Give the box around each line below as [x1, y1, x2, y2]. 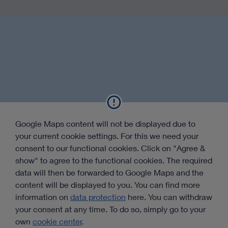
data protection [70, 192, 126, 202]
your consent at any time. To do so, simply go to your [15, 204, 206, 214]
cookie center [33, 216, 82, 226]
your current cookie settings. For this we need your [15, 131, 198, 141]
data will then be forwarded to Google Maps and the [15, 167, 204, 178]
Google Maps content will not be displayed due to [15, 119, 195, 129]
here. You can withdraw [126, 192, 212, 202]
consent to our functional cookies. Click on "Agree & [15, 143, 205, 153]
